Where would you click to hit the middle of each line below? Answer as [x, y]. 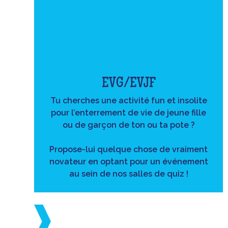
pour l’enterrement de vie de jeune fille [129, 112]
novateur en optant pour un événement [129, 161]
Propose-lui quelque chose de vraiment [129, 149]
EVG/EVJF [129, 84]
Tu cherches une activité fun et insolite [129, 100]
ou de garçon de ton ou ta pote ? [129, 125]
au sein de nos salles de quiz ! [129, 174]
